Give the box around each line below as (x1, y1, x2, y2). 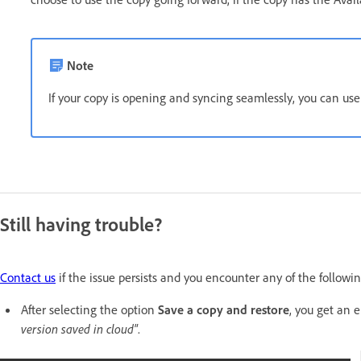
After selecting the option (21, 301, 158, 318)
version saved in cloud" (21, 321, 138, 338)
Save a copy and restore (158, 301, 289, 318)
